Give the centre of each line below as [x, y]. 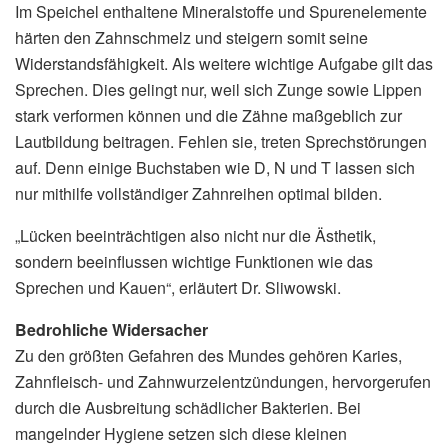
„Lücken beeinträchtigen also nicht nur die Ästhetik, [195, 235]
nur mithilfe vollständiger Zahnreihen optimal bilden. [198, 193]
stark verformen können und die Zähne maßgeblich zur [208, 115]
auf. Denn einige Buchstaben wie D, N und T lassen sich [215, 167]
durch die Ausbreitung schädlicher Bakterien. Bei [188, 407]
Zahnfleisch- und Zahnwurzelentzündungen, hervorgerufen [223, 381]
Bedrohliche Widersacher [111, 329]
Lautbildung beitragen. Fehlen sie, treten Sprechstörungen [221, 141]
